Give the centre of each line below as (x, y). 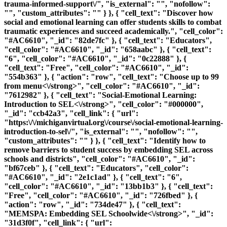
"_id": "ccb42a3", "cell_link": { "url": (71, 113)
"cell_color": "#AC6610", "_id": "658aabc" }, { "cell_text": (108, 50)
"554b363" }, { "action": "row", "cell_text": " (84, 77)
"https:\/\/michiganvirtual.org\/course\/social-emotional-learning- (113, 123)
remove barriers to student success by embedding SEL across (108, 150)
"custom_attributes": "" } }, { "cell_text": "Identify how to (105, 141)
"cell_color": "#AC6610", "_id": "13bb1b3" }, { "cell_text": (108, 186)
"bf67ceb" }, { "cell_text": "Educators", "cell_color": (96, 168)
